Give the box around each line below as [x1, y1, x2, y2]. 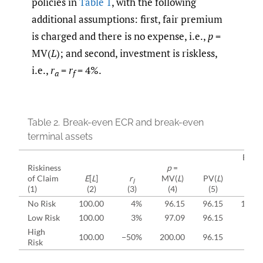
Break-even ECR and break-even [63, 117, 204, 129]
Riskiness [28, 163, 61, 173]
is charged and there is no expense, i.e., [32, 29, 208, 43]
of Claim [28, 173, 59, 184]
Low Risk [28, 213, 60, 223]
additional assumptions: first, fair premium [32, 12, 222, 26]
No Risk [28, 198, 56, 209]
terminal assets [28, 131, 93, 143]
